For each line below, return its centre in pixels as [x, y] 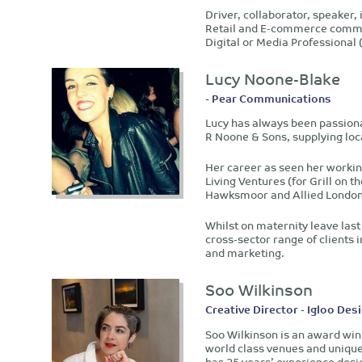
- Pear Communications [268, 98]
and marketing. [244, 253]
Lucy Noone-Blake [272, 78]
